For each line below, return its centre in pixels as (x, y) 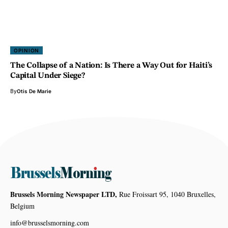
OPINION (27, 50)
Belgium (22, 206)
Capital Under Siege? (48, 76)
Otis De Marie (34, 91)
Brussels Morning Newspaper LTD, (64, 194)
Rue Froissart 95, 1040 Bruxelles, (166, 194)
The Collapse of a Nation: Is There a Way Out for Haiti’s (111, 65)
